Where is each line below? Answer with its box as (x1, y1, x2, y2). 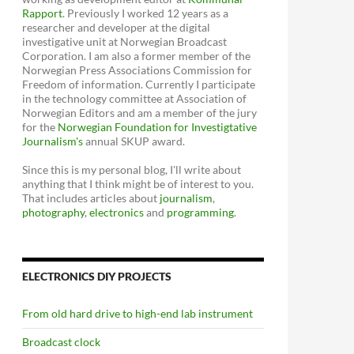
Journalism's (22, 134, 83, 149)
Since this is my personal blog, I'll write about (22, 163, 241, 177)
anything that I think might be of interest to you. (22, 177, 254, 191)
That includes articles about (22, 191, 160, 205)
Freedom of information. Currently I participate (22, 77, 255, 92)
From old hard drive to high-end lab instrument (22, 307, 253, 321)
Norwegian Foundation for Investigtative (58, 120, 257, 134)
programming (167, 205, 234, 220)
